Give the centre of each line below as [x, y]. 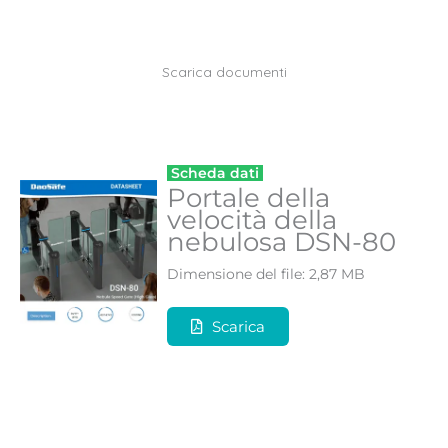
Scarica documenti [224, 71]
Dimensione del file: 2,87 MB [265, 273]
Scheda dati [214, 172]
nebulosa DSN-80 [281, 241]
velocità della [251, 219]
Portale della [248, 197]
